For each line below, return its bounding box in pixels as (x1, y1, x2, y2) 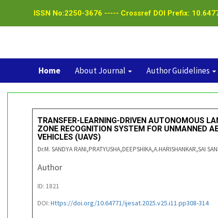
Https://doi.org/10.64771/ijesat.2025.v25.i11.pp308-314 (51, 199, 209, 207)
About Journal (74, 65, 127, 76)
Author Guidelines (146, 65, 211, 76)
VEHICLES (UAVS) (37, 132, 101, 142)
